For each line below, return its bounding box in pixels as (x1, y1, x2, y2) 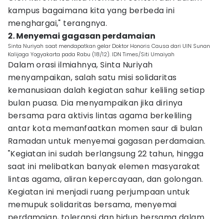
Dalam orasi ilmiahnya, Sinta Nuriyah (8, 59, 153, 70)
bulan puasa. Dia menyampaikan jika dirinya (8, 97, 183, 109)
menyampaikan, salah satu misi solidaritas (8, 72, 177, 83)
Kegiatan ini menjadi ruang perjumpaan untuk (8, 186, 190, 197)
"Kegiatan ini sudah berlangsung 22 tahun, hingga (8, 148, 204, 159)
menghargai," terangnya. (8, 18, 108, 29)
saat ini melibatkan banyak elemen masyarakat (8, 161, 200, 172)
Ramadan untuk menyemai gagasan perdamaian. (8, 135, 206, 147)
